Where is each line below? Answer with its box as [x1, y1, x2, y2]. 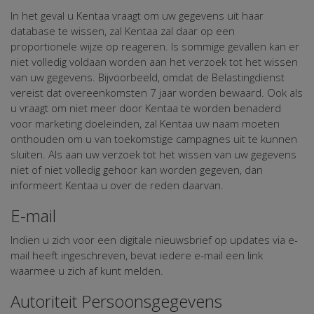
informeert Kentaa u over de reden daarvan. [11, 177, 224, 192]
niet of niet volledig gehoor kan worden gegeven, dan [11, 162, 263, 177]
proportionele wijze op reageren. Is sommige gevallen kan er [11, 39, 299, 53]
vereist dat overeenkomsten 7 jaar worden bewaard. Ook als [11, 85, 303, 100]
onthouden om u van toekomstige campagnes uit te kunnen [11, 131, 297, 146]
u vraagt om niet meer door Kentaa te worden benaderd [11, 100, 281, 115]
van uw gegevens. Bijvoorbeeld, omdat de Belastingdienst [11, 69, 285, 84]
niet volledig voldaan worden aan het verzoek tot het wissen [11, 54, 298, 69]
